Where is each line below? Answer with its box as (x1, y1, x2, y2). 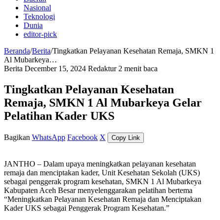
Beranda (4, 47, 30, 55)
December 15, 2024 (25, 64, 86, 73)
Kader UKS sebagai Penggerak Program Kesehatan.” (4, 203, 169, 212)
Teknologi (24, 12, 55, 21)
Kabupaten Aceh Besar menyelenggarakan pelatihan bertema (4, 186, 192, 194)
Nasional (24, 3, 51, 12)
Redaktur (88, 64, 116, 73)
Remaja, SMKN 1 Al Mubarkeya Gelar (4, 96, 202, 109)
